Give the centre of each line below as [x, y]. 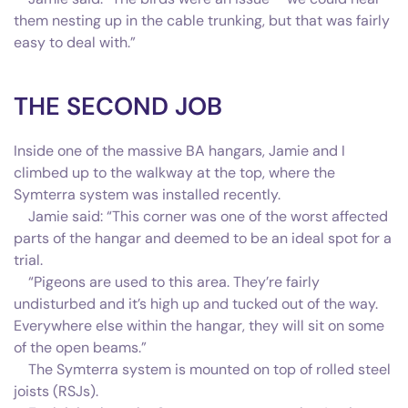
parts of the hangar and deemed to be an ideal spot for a [203, 238]
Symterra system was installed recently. [147, 194]
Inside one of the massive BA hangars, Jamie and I [179, 150]
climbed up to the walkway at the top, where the [174, 172]
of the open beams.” [80, 347]
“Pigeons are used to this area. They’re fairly [167, 281]
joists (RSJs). [56, 391]
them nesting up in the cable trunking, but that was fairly [202, 20]
